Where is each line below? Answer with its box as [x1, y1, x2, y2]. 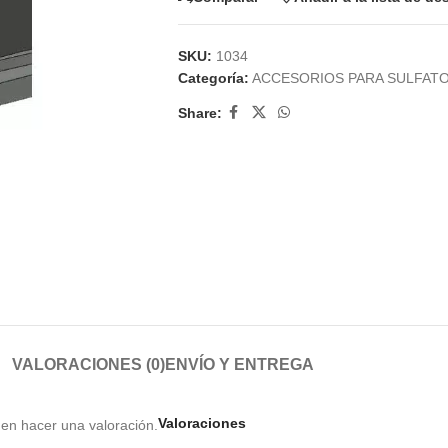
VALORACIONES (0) [12, 355, 165, 373]
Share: [177, 104, 222, 121]
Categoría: [177, 70, 249, 86]
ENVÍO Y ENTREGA [165, 355, 314, 373]
